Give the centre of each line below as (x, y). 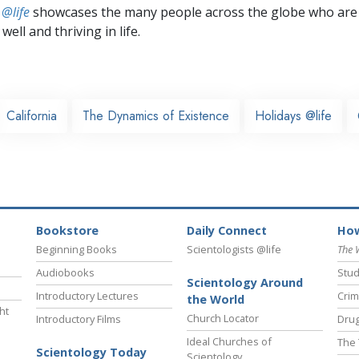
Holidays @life (293, 115)
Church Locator (223, 319)
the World (216, 300)
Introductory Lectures (87, 296)
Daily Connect (227, 231)
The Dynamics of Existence (156, 115)
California (32, 115)
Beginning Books (77, 250)
